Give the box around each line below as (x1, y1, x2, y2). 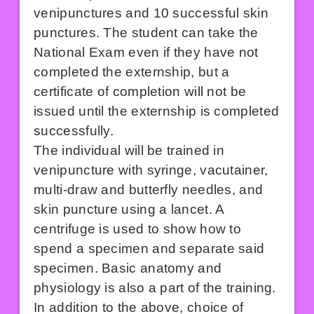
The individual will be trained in (34, 142, 225, 158)
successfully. (34, 123, 114, 138)
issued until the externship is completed (34, 103, 280, 118)
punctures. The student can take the (34, 25, 259, 40)
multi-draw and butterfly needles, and (34, 182, 264, 197)
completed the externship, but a (34, 64, 230, 79)
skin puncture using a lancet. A (34, 201, 224, 217)
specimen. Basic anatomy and (34, 260, 222, 275)
